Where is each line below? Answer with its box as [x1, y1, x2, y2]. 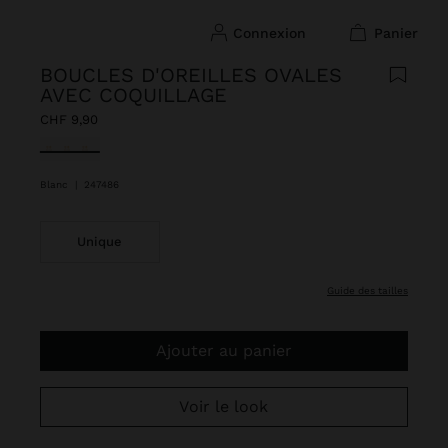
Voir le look [189, 397, 269, 416]
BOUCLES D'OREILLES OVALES [40, 63, 342, 87]
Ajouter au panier [166, 341, 292, 360]
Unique [77, 234, 123, 249]
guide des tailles [333, 285, 408, 296]
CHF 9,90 [40, 112, 98, 127]
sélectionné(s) [39, 138, 147, 157]
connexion [242, 24, 306, 41]
